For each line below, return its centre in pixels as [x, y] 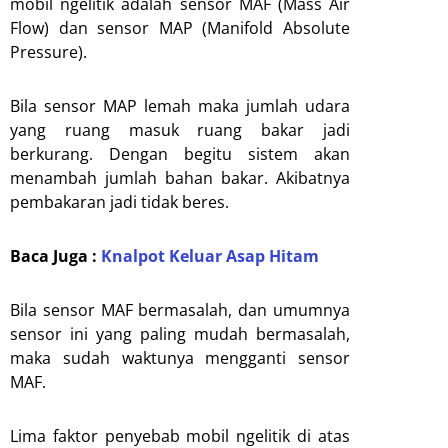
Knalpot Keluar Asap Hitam [210, 255]
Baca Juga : [55, 255]
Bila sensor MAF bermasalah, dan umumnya [180, 309]
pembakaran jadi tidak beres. [119, 201]
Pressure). [48, 51]
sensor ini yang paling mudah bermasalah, [180, 333]
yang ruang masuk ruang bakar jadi [180, 129]
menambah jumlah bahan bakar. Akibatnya [180, 177]
